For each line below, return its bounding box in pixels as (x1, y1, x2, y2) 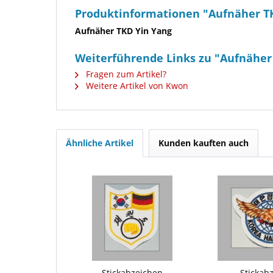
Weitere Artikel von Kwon (83, 80, 188, 91)
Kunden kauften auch (158, 137, 249, 149)
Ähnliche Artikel (66, 137, 133, 149)
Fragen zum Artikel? (83, 68, 166, 80)
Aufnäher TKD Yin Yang (75, 25, 172, 37)
